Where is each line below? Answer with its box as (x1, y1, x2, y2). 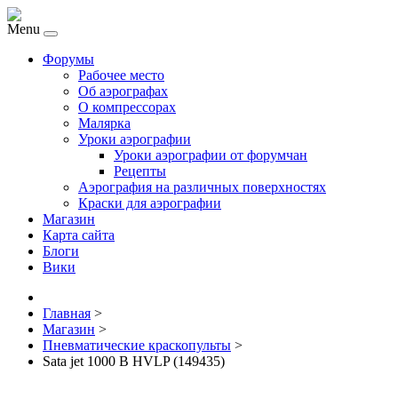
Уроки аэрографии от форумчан (114, 147, 307, 163)
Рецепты (114, 163, 166, 179)
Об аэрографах (78, 84, 168, 99)
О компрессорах (78, 99, 176, 115)
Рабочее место (78, 68, 164, 83)
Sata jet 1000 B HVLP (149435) (43, 354, 225, 369)
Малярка (78, 115, 131, 131)
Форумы (43, 52, 94, 67)
